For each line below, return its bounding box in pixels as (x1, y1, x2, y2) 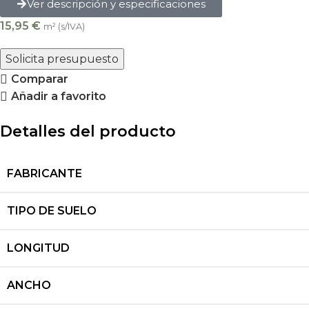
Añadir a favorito (10, 90, 106, 103)
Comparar (10, 72, 68, 86)
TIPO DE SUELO (7, 204, 97, 218)
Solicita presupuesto (6, 52, 119, 66)
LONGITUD (7, 241, 70, 255)
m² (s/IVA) (43, 21, 85, 32)
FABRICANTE (7, 167, 82, 181)
